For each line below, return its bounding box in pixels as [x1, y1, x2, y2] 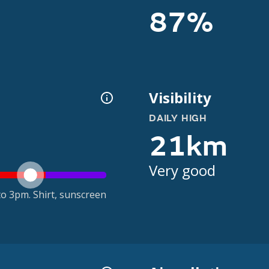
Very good [149, 160, 216, 180]
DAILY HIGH [149, 112, 207, 124]
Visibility [149, 88, 211, 107]
